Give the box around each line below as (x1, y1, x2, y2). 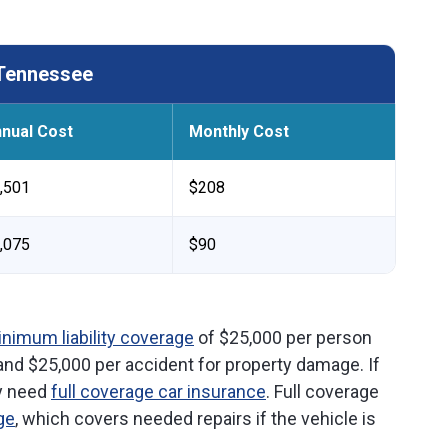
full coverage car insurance (51, 381, 266, 402)
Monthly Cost (189, 122, 289, 141)
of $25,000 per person (194, 327, 372, 348)
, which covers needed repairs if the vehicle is (15, 408, 376, 429)
